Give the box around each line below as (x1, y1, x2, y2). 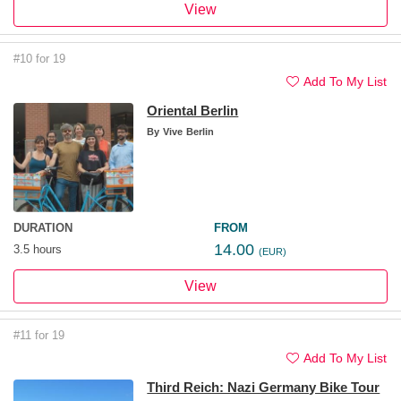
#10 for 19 (13, 51, 65, 65)
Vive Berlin (159, 125, 215, 137)
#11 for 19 (13, 328, 64, 342)
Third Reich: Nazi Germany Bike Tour (147, 379, 380, 395)
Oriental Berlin (147, 102, 239, 118)
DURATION (13, 220, 73, 235)
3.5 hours (13, 242, 62, 256)
